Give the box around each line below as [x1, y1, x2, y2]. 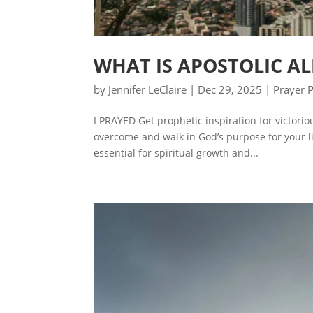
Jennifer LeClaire [108, 82, 187, 96]
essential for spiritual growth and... [94, 145, 259, 159]
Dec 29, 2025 [198, 82, 263, 96]
